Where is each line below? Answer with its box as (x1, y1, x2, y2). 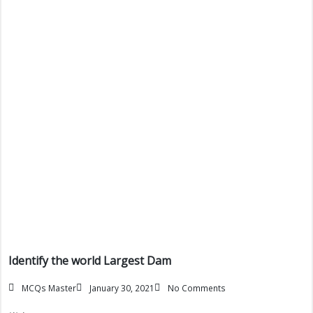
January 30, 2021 (89, 282, 154, 293)
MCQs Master (22, 282, 76, 293)
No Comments (168, 282, 226, 293)
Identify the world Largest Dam (8, 252, 171, 268)
